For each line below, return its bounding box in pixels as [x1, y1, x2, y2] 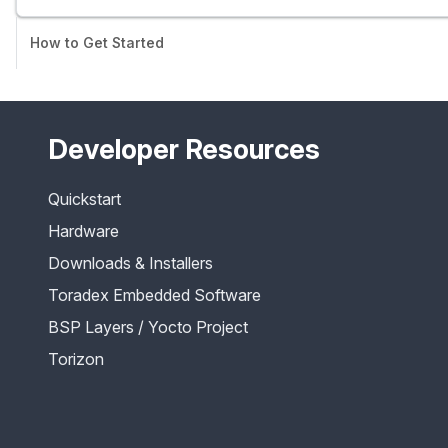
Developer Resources [48, 133, 320, 167]
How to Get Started [30, 34, 164, 52]
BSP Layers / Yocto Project [48, 317, 248, 338]
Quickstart [48, 189, 121, 210]
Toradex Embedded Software [48, 285, 261, 306]
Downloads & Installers [48, 253, 213, 274]
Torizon [48, 349, 104, 370]
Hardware [48, 221, 119, 242]
